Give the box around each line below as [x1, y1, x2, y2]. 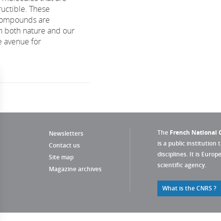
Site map [49, 153, 74, 161]
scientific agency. [157, 161, 206, 169]
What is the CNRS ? [162, 184, 216, 192]
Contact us [49, 141, 80, 149]
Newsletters [49, 129, 83, 138]
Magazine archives [49, 165, 102, 173]
